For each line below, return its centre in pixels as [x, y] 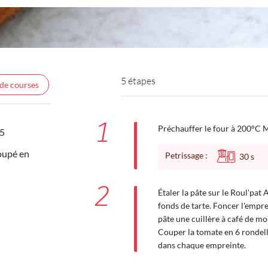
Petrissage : [190, 156]
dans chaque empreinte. [202, 245]
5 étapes [138, 80]
